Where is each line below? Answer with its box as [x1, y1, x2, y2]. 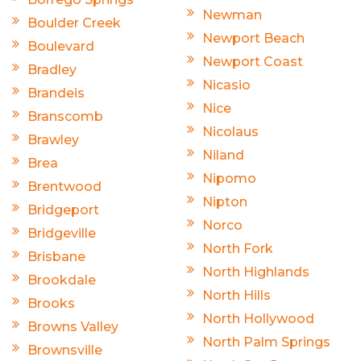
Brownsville [27, 342, 102, 359]
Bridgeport [27, 202, 99, 218]
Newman [202, 7, 262, 23]
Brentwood [27, 179, 102, 195]
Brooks [27, 296, 75, 312]
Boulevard [27, 39, 94, 55]
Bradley [27, 62, 77, 78]
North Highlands [202, 264, 309, 280]
